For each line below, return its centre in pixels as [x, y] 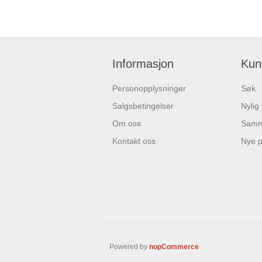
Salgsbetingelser [143, 106]
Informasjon [143, 64]
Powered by [129, 247]
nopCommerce [174, 247]
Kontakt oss [134, 141]
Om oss [127, 124]
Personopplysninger [149, 89]
